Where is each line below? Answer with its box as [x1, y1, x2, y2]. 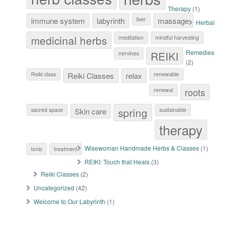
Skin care [75, 106, 107, 117]
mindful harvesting [155, 34, 199, 41]
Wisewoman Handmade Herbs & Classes [84, 144, 199, 152]
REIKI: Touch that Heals [84, 157, 150, 166]
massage [158, 15, 189, 26]
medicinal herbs [31, 33, 107, 48]
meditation [119, 34, 144, 41]
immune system [31, 15, 85, 26]
